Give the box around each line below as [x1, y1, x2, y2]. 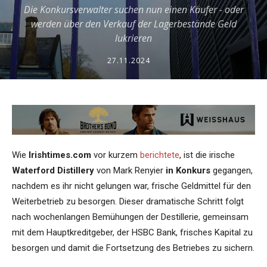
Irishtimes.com [29, 150, 91, 161]
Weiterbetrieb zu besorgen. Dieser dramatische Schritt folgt [12, 196, 244, 207]
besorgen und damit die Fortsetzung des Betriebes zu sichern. [12, 243, 254, 254]
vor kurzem [91, 150, 140, 161]
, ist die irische [179, 150, 235, 161]
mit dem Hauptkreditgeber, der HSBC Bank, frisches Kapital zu [12, 227, 253, 238]
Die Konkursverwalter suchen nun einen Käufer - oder [23, 3, 244, 17]
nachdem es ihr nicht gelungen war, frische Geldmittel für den [12, 181, 251, 192]
